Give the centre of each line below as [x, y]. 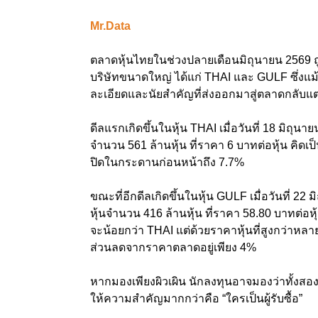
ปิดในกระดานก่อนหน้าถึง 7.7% [167, 162]
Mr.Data [110, 26]
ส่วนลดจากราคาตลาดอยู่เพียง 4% [173, 247]
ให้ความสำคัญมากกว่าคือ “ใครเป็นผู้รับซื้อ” [196, 298]
